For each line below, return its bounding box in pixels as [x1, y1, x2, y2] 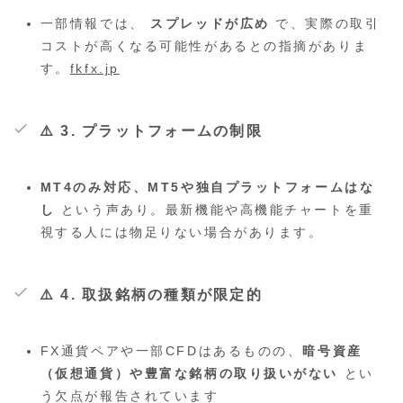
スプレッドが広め [150, 16, 270, 31]
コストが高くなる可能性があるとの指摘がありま [40, 39, 369, 54]
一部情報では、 [40, 16, 151, 31]
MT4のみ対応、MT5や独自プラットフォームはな [40, 180, 375, 195]
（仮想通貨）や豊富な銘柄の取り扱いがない [40, 365, 338, 381]
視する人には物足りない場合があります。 [40, 225, 324, 240]
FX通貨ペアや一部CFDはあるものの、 [40, 343, 303, 358]
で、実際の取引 [269, 16, 381, 31]
